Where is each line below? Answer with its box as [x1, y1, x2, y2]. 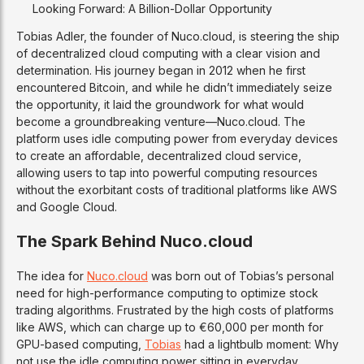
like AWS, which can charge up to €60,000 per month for [16, 320, 323, 335]
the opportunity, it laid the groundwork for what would [16, 97, 304, 112]
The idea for [16, 269, 87, 284]
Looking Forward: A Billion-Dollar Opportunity [32, 2, 272, 16]
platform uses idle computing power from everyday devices [16, 132, 338, 146]
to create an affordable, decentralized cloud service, [16, 149, 301, 163]
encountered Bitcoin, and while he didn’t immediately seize [16, 80, 332, 95]
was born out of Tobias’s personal [148, 269, 334, 284]
